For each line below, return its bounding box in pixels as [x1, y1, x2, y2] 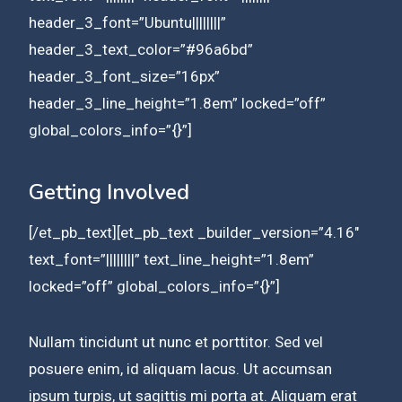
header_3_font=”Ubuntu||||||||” [29, 13, 226, 31]
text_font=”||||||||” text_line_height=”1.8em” [29, 249, 314, 268]
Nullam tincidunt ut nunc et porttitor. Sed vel [29, 332, 323, 351]
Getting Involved [29, 177, 189, 206]
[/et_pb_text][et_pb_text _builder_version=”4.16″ [29, 223, 359, 241]
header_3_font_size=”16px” [29, 66, 220, 85]
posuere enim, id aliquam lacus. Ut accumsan [29, 359, 332, 378]
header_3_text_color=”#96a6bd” [29, 39, 253, 58]
